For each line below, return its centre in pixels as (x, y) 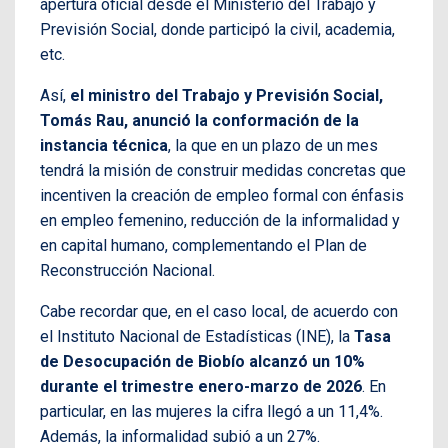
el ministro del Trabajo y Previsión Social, (226, 96)
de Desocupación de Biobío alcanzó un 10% (202, 362)
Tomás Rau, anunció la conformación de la (199, 121)
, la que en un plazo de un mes (273, 146)
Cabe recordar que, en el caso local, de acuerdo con (219, 312)
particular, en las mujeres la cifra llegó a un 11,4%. (211, 412)
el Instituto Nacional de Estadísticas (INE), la (195, 337)
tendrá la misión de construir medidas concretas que (223, 171)
